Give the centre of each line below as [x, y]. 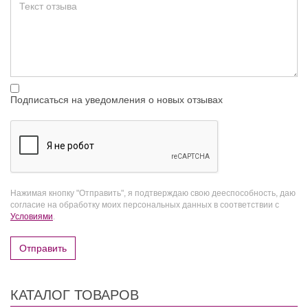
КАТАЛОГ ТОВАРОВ [75, 295]
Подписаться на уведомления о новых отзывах [117, 100]
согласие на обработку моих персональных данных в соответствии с [145, 205]
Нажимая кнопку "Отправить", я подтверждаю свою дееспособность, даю [153, 194]
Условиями [32, 217]
